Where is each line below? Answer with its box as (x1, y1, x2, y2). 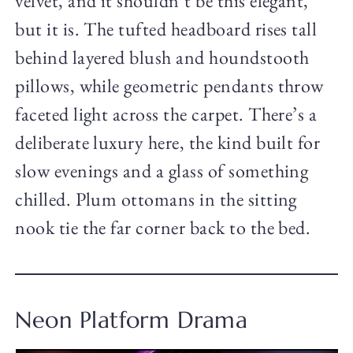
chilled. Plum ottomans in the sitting (15, 187, 297, 212)
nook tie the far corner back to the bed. (15, 215, 311, 240)
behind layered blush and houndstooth (15, 45, 310, 70)
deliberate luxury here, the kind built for (15, 130, 321, 155)
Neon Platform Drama (15, 306, 248, 335)
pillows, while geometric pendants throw (15, 73, 324, 98)
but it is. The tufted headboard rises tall (15, 17, 318, 42)
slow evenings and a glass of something (15, 158, 309, 184)
